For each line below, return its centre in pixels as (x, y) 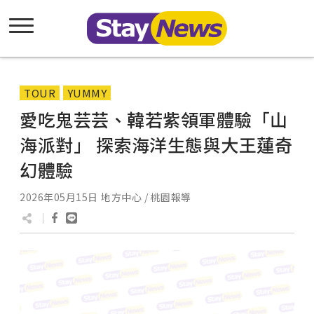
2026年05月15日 (59, 197)
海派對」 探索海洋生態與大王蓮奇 (156, 144)
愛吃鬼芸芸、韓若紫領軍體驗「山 (154, 119)
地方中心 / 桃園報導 (146, 197)
